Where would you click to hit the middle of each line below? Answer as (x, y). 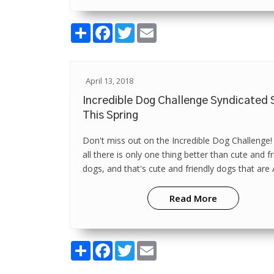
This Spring (110, 116)
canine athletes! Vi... (121, 183)
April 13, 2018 (109, 81)
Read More (193, 198)
